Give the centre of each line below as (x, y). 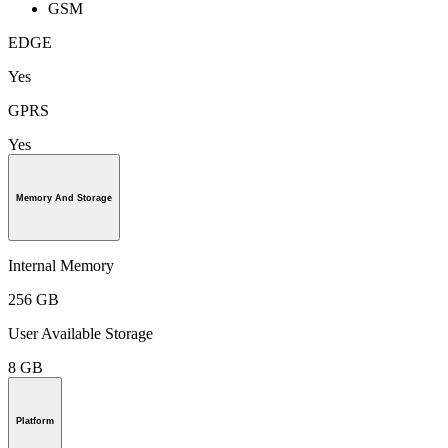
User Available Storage (80, 334)
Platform (35, 421)
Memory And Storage (64, 197)
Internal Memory (61, 266)
